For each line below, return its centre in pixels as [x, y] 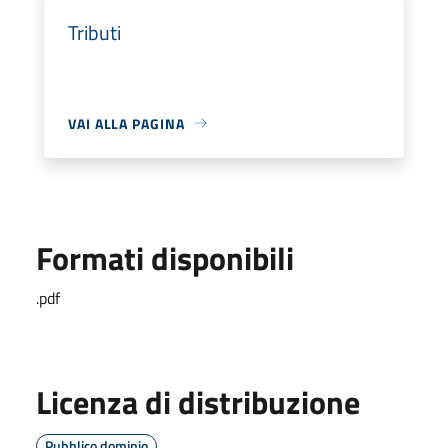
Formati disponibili [165, 257]
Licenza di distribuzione [198, 401]
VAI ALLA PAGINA [126, 123]
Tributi [94, 32]
